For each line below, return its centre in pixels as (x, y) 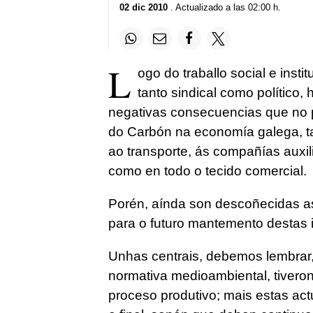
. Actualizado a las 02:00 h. (224, 7)
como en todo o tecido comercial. (207, 171)
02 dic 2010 (143, 7)
